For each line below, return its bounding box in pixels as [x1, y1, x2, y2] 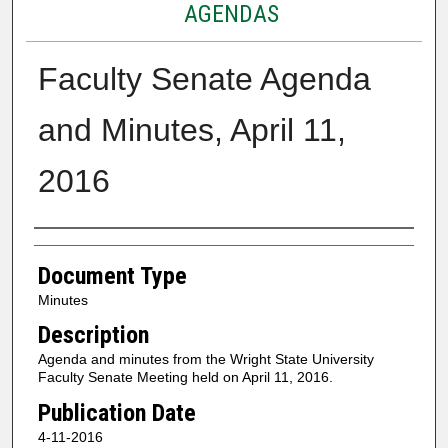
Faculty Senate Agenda [37, 60, 371, 97]
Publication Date [37, 398, 196, 427]
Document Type [37, 261, 187, 290]
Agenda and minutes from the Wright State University [37, 351, 374, 368]
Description [37, 321, 149, 350]
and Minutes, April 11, [37, 111, 346, 148]
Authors [33, 232, 112, 261]
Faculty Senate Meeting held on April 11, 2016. [37, 369, 333, 386]
